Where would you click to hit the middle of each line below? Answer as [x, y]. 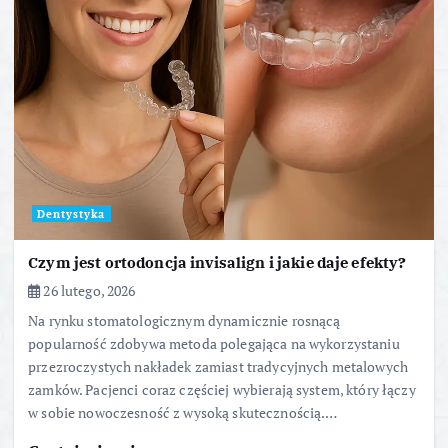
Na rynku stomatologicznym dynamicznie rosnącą [184, 320]
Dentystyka [71, 213]
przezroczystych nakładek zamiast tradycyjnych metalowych [218, 366]
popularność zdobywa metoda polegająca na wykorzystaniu [214, 343]
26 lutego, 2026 [88, 290]
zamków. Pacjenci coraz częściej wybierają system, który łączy [222, 389]
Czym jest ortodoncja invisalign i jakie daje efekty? [217, 262]
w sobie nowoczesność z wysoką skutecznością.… [183, 412]
